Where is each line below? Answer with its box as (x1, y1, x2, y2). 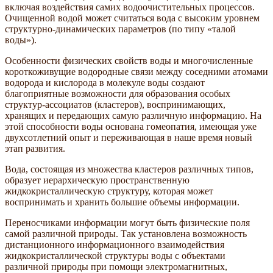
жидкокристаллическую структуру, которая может (5, 185, 213, 196)
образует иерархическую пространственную (5, 174, 190, 185)
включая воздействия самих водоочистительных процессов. (5, 1, 255, 12)
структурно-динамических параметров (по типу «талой (5, 23, 236, 34)
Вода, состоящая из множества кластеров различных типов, (5, 163, 253, 174)
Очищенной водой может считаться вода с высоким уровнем (5, 12, 260, 23)
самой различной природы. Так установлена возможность (5, 228, 247, 239)
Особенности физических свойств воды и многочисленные (5, 55, 253, 66)
